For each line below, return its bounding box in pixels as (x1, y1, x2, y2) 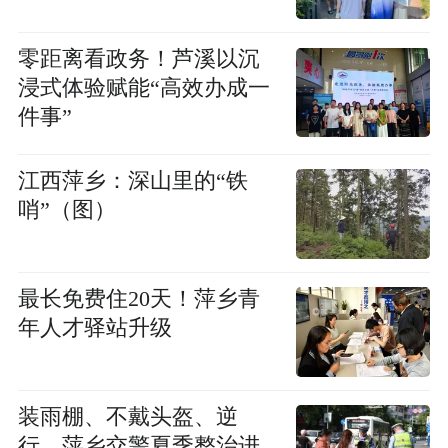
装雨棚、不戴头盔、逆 (17, 404, 238, 429)
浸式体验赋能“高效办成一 (17, 76, 270, 101)
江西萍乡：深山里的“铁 (17, 168, 248, 193)
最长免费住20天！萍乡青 (17, 286, 260, 311)
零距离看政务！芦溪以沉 (17, 47, 260, 72)
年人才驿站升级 (17, 315, 172, 340)
